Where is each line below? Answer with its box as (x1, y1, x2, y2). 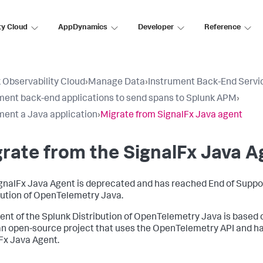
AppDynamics (58, 23, 107, 32)
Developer (138, 23, 174, 32)
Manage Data (88, 78, 145, 87)
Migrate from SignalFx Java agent (100, 111, 242, 120)
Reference (204, 23, 241, 32)
